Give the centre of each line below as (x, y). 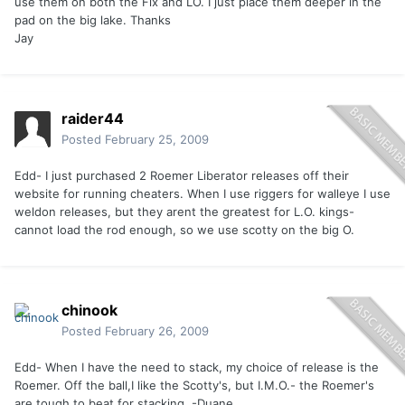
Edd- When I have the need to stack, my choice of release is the (197, 367)
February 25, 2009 (157, 140)
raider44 (93, 119)
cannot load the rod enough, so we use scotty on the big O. (184, 230)
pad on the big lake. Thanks (93, 20)
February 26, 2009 (157, 331)
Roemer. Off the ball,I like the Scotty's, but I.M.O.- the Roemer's (194, 386)
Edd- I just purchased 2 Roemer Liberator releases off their (182, 176)
